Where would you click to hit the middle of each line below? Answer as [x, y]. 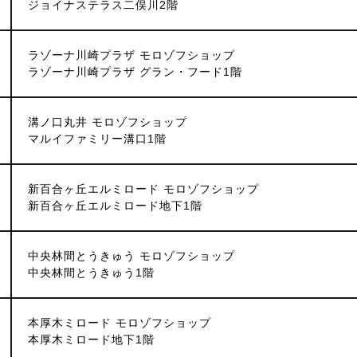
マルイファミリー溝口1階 [97, 139]
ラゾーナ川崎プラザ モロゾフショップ [131, 55]
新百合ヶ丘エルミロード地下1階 [115, 206]
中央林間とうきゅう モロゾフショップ [131, 256]
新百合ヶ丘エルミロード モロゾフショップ [143, 189]
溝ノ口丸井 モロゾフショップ [108, 122]
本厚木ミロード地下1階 [91, 339]
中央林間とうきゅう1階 [91, 273]
